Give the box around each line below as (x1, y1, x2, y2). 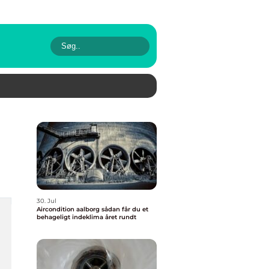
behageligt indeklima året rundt (37, 213, 136, 221)
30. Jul (37, 197, 56, 205)
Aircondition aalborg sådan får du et (37, 205, 101, 213)
